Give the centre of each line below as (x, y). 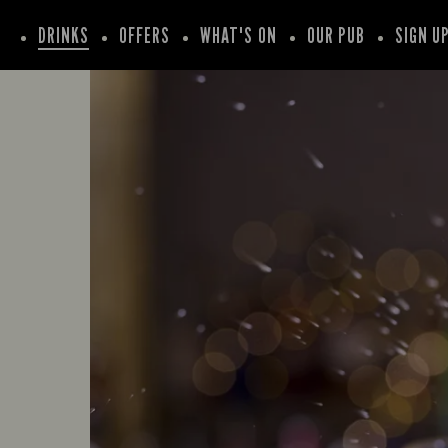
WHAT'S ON (238, 35)
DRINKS (63, 35)
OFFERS (144, 35)
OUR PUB (336, 35)
